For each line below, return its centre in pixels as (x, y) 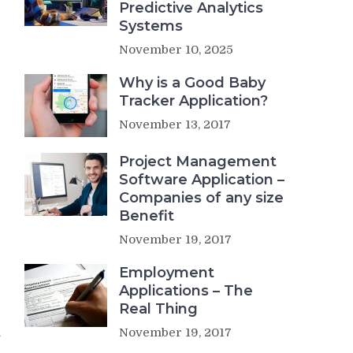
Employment (167, 272)
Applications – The (186, 290)
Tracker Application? (193, 100)
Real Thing (158, 308)
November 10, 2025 (176, 49)
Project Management (198, 161)
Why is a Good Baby (192, 82)
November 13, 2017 (175, 124)
